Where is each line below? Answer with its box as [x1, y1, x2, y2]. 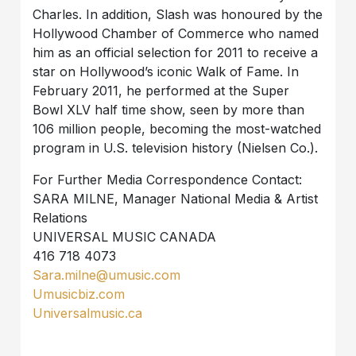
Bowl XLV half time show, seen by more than [33, 101, 305, 118]
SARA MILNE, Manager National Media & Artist [33, 190, 319, 207]
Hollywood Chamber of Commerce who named [33, 25, 319, 41]
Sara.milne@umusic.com [33, 266, 181, 283]
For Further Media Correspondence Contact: [33, 171, 303, 188]
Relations [33, 209, 88, 226]
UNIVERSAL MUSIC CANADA [33, 228, 217, 245]
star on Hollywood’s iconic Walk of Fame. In [33, 63, 300, 79]
